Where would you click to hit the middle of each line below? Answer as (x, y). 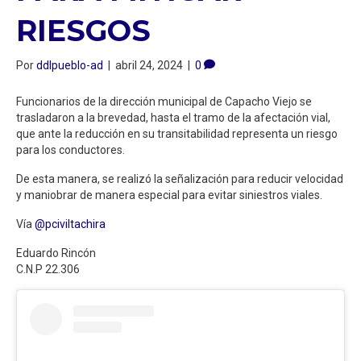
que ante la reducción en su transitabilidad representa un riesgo (177, 133)
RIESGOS (83, 30)
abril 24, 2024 (149, 65)
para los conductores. (71, 149)
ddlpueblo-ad (70, 65)
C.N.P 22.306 (48, 269)
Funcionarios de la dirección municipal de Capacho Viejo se (164, 101)
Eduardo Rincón (56, 253)
